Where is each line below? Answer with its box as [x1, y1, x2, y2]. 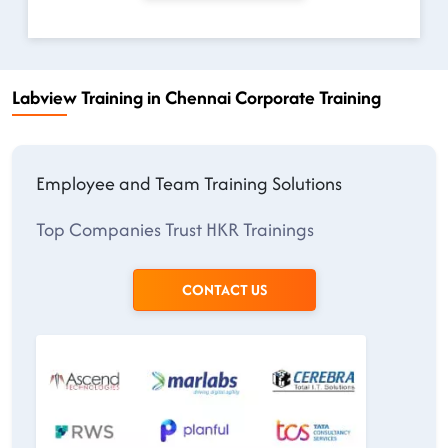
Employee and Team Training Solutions [36, 170, 342, 197]
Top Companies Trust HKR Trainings [36, 216, 314, 243]
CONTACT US [181, 279, 267, 300]
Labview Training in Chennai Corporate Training [12, 84, 381, 111]
